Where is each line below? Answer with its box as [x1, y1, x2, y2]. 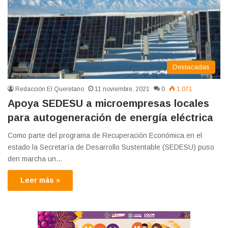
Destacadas [173, 63, 210, 71]
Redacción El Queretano [15, 85, 84, 93]
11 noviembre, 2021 [95, 85, 150, 93]
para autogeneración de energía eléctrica [8, 112, 213, 124]
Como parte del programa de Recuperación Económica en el [8, 131, 202, 140]
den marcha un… [8, 155, 63, 163]
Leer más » [20, 176, 60, 185]
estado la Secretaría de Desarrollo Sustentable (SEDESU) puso [8, 143, 214, 152]
